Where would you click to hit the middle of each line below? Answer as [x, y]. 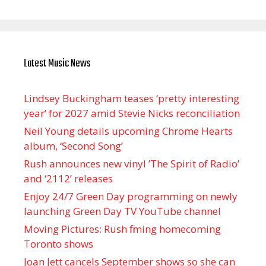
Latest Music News [57, 64]
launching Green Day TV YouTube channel [122, 211]
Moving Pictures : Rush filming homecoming [122, 229]
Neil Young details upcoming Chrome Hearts [128, 131]
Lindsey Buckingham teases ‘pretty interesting [132, 98]
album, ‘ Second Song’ [73, 145]
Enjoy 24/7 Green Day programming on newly [131, 196]
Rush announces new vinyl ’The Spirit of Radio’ [132, 163]
